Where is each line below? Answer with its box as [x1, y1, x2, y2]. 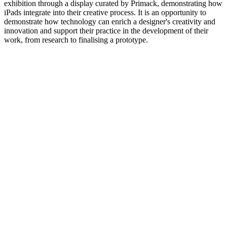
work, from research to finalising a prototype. [4, 35, 148, 44]
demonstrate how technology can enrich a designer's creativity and [4, 17, 215, 26]
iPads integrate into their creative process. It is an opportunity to [4, 8, 206, 17]
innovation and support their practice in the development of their [4, 26, 208, 35]
